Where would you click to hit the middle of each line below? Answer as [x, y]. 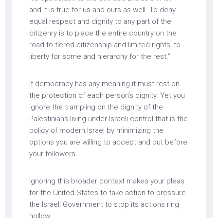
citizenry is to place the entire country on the [103, 33]
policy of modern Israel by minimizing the [96, 130]
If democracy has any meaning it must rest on [104, 83]
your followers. [53, 154]
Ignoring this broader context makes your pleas [107, 181]
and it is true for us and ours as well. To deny [102, 9]
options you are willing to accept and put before [108, 142]
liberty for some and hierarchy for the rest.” [100, 56]
